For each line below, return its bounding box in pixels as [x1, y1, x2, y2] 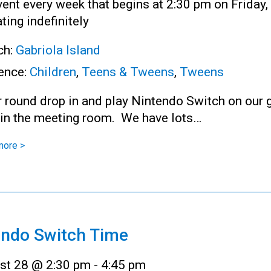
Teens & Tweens [82, 64, 174, 79]
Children [30, 64, 76, 79]
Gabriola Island [16, 42, 100, 57]
